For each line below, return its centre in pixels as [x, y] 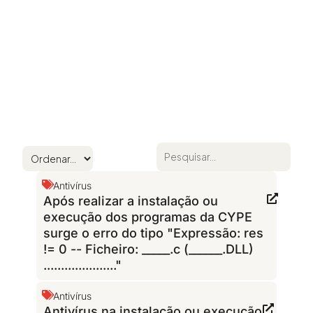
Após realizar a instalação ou [131, 201]
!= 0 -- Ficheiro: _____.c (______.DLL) [148, 249]
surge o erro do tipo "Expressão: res [153, 233]
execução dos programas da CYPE [148, 217]
